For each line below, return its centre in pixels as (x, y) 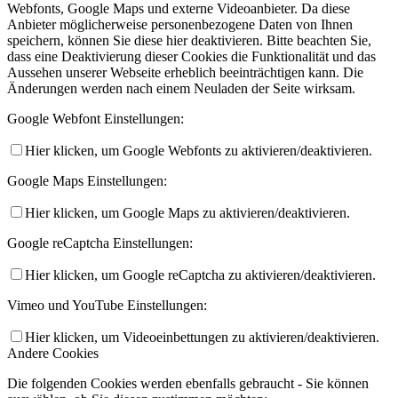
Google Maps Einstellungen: (87, 181)
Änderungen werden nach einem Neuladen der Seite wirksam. (181, 89)
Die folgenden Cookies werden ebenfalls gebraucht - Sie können (188, 384)
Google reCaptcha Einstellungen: (100, 243)
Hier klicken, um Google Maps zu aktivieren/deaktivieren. (187, 213)
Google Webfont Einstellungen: (96, 119)
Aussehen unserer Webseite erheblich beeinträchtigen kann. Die (185, 73)
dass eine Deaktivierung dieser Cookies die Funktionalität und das (191, 57)
